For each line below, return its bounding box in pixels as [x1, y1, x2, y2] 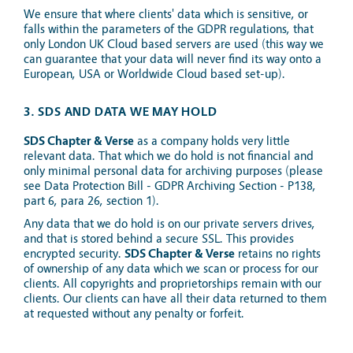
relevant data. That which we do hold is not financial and [24, 149, 314, 163]
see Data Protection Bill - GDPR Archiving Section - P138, [24, 179, 316, 193]
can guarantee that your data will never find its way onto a [24, 52, 321, 66]
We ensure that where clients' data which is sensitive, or [24, 7, 308, 21]
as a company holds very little [134, 134, 290, 148]
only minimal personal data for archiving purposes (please [24, 164, 323, 178]
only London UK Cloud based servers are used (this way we [24, 37, 324, 51]
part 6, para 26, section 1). [24, 194, 159, 208]
